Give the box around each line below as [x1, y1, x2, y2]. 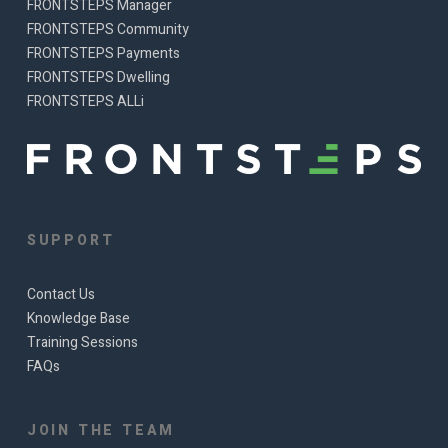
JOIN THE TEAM [26, 420, 176, 441]
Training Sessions [26, 332, 138, 353]
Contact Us [26, 284, 95, 305]
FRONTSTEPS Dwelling [26, 66, 170, 88]
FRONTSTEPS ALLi [26, 90, 144, 112]
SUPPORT [26, 230, 115, 251]
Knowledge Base [26, 308, 130, 329]
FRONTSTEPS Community [26, 18, 189, 40]
